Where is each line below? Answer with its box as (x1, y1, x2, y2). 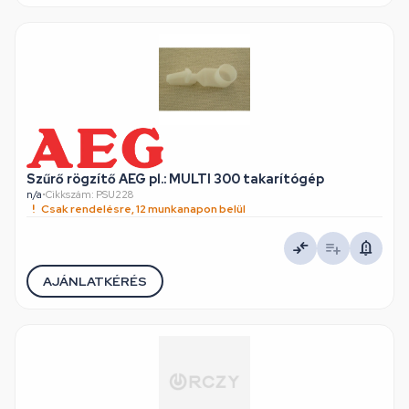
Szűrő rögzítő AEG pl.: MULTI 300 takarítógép (26, 171, 324, 187)
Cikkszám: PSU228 (46, 188, 133, 201)
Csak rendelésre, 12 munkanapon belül (41, 202, 246, 216)
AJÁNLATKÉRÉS (43, 272, 147, 289)
